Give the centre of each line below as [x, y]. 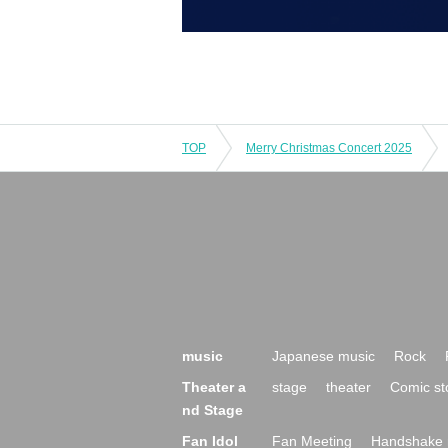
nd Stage [212, 409]
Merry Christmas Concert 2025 [329, 147]
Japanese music [323, 355]
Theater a [214, 386]
